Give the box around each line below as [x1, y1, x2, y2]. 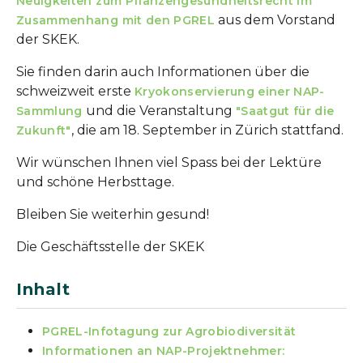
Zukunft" [16, 123, 71, 138]
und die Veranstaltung [82, 103, 236, 118]
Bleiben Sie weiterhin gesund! [16, 207, 209, 222]
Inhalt [16, 280, 70, 299]
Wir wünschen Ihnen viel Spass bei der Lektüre [16, 155, 322, 170]
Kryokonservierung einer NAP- [135, 84, 325, 99]
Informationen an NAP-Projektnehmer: [42, 344, 285, 358]
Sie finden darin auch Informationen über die [16, 64, 310, 79]
